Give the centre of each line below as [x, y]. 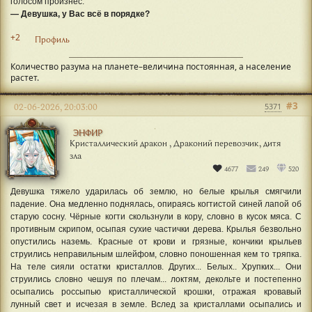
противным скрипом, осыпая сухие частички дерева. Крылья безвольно [156, 229]
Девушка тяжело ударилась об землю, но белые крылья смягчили [156, 192]
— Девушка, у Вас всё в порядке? [80, 14]
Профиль [52, 39]
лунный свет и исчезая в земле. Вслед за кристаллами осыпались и [156, 305]
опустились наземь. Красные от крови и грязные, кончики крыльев [156, 242]
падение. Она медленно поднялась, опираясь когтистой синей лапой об [156, 204]
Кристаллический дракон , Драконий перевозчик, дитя [175, 143]
